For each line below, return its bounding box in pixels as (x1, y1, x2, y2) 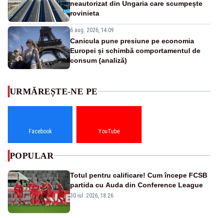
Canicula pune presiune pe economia (70, 36, 194, 45)
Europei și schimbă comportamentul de (70, 46, 200, 54)
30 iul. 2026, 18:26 (70, 192, 113, 199)
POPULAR (10, 150, 54, 161)
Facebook (28, 127, 52, 135)
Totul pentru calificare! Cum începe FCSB (70, 171, 207, 179)
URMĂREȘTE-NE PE (10, 86, 98, 96)
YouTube (98, 127, 120, 135)
